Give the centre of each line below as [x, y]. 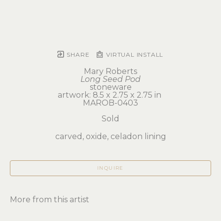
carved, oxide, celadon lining [110, 136]
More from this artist [50, 199]
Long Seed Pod [110, 79]
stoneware [110, 87]
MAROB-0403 [110, 103]
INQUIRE [110, 168]
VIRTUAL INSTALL [134, 54]
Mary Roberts [110, 71]
